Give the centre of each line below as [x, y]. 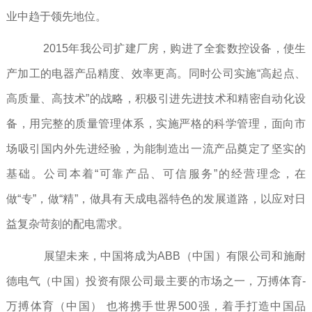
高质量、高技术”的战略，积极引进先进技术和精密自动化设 [156, 99]
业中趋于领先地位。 [56, 17]
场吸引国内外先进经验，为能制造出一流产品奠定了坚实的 [156, 149]
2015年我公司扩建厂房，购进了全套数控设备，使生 [167, 49]
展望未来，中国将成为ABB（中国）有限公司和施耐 [167, 256]
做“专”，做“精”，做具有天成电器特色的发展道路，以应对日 [156, 199]
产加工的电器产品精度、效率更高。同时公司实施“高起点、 [156, 74]
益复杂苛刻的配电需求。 [67, 224]
